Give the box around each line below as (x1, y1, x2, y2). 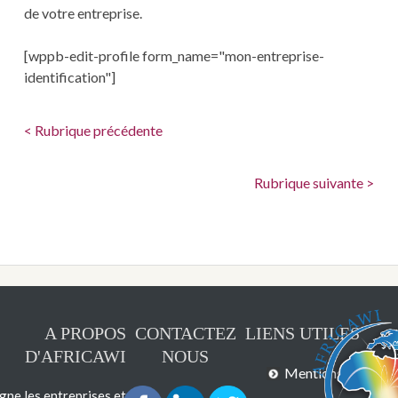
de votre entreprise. (23, 4, 142, 22)
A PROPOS (44, 322, 126, 343)
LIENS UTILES (244, 322, 360, 343)
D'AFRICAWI (24, 346, 126, 366)
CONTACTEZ (134, 322, 236, 343)
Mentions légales (283, 363, 388, 381)
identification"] (23, 68, 115, 86)
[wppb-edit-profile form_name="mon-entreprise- (23, 47, 324, 65)
